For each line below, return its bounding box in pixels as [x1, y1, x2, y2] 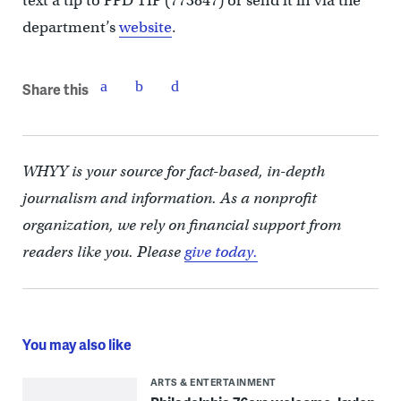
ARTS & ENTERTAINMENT [149, 375, 277, 389]
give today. [183, 243, 258, 262]
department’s [21, 18, 119, 38]
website [118, 18, 172, 38]
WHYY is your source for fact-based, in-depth [21, 162, 325, 182]
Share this [21, 78, 89, 99]
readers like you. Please [21, 243, 184, 262]
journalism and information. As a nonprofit [21, 189, 317, 209]
